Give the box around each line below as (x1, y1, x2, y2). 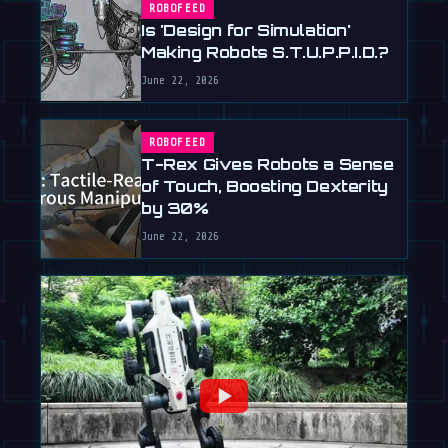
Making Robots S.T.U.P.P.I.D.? (141, 41, 389, 62)
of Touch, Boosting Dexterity (141, 175, 388, 196)
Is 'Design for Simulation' (141, 19, 351, 40)
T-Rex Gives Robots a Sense (141, 153, 394, 174)
